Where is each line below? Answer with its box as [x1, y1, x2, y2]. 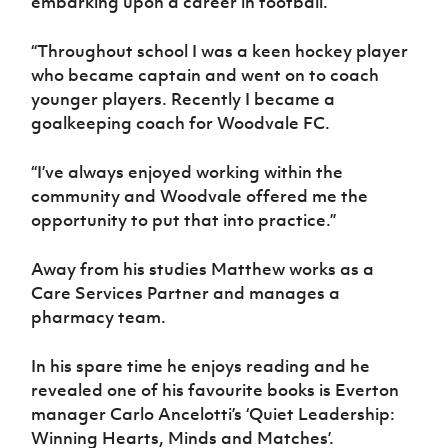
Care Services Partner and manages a [31, 282, 341, 305]
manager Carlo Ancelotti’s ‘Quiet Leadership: [31, 403, 396, 426]
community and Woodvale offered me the [31, 185, 369, 208]
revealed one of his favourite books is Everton [31, 379, 400, 402]
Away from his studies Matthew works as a [31, 258, 375, 281]
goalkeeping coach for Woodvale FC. [31, 112, 335, 135]
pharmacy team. [31, 306, 167, 329]
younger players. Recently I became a [31, 88, 336, 111]
